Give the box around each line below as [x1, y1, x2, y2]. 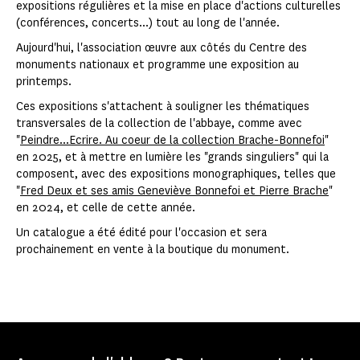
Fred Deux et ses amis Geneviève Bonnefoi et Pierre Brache [20, 183, 329, 199]
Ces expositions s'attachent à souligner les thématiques [16, 99, 309, 115]
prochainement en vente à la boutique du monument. [16, 242, 291, 258]
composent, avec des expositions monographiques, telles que [16, 166, 336, 182]
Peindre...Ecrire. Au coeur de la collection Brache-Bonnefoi [20, 133, 325, 149]
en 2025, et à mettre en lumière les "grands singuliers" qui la [16, 149, 329, 166]
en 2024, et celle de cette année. [16, 200, 195, 216]
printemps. [16, 74, 72, 90]
